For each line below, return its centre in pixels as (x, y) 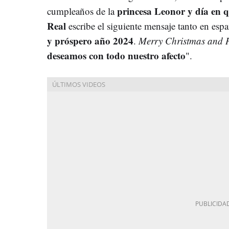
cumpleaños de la (82, 11)
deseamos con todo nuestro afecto (116, 55)
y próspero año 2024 (90, 40)
